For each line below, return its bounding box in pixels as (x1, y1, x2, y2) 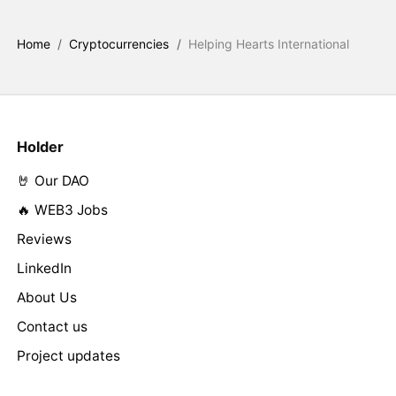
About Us (16, 288, 77, 306)
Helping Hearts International (188, 35, 350, 51)
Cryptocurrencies (69, 35, 170, 51)
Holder (16, 137, 64, 156)
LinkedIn (16, 259, 72, 277)
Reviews (16, 230, 72, 247)
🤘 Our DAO (16, 171, 89, 189)
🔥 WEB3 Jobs (16, 201, 108, 218)
